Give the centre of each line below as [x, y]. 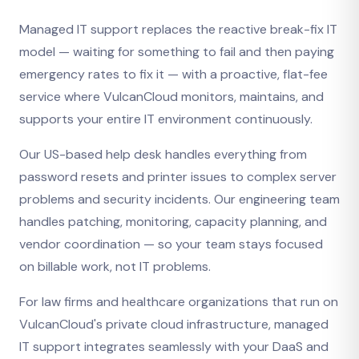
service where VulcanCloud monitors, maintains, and [171, 96]
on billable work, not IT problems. [115, 266]
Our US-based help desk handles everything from [163, 154]
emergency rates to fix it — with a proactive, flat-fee [173, 74]
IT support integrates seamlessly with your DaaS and [174, 346]
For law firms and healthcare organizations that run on [179, 301]
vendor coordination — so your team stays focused [171, 244]
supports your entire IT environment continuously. [166, 119]
